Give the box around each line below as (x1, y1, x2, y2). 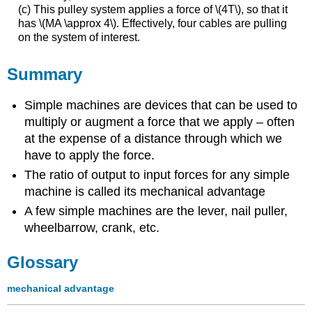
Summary (7, 65, 83, 84)
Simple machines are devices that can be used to (24, 97, 298, 112)
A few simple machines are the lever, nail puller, (24, 204, 288, 219)
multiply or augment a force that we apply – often (24, 114, 295, 129)
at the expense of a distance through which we (24, 131, 283, 146)
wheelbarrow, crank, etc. (24, 221, 160, 235)
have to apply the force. (24, 148, 155, 162)
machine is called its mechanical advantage (24, 185, 266, 199)
